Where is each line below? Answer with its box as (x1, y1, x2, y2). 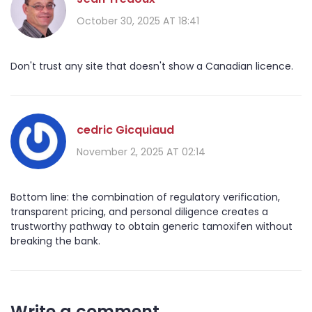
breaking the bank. (10, 234, 100, 249)
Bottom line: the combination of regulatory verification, (10, 190, 280, 205)
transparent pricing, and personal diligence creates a (10, 205, 268, 219)
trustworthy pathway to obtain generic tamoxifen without (10, 219, 292, 234)
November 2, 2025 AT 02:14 (77, 144, 205, 159)
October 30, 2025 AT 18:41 (77, 13, 199, 28)
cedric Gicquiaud (77, 121, 174, 138)
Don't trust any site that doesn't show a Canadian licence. (10, 59, 293, 74)
